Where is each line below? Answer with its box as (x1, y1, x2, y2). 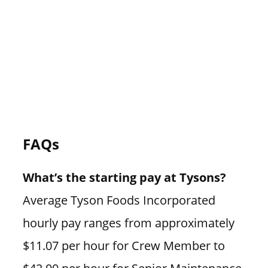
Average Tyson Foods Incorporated (22, 191, 215, 209)
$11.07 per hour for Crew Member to (22, 237, 225, 254)
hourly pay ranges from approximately (22, 214, 234, 232)
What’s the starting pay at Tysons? (22, 169, 226, 186)
